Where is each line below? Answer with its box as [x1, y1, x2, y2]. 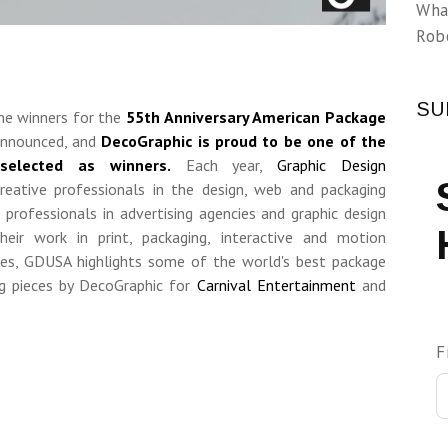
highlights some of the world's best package [71, 251, 386, 272]
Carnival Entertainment [196, 275, 356, 296]
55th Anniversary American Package [126, 107, 387, 128]
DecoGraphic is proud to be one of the [101, 131, 387, 152]
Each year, [170, 155, 278, 176]
